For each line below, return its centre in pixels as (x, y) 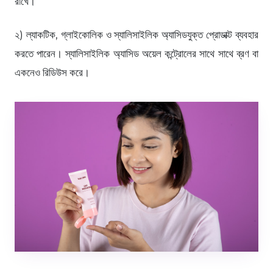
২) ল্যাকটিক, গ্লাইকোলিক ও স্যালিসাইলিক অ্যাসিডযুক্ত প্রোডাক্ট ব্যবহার (136, 34)
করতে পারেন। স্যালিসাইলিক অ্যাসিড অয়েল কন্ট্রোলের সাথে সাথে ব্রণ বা (136, 53)
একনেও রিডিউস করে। (52, 72)
